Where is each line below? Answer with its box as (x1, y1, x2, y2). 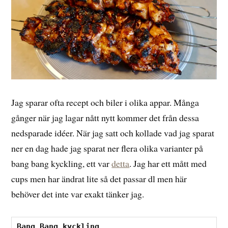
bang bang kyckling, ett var (11, 157, 112, 169)
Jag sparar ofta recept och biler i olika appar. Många (11, 96, 199, 108)
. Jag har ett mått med (129, 157, 207, 169)
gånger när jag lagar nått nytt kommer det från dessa (11, 111, 199, 124)
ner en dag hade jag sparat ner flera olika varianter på (11, 141, 204, 154)
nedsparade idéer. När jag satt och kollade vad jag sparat (11, 126, 215, 139)
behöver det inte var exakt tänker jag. (11, 187, 145, 200)
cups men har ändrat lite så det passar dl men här (11, 172, 187, 185)
